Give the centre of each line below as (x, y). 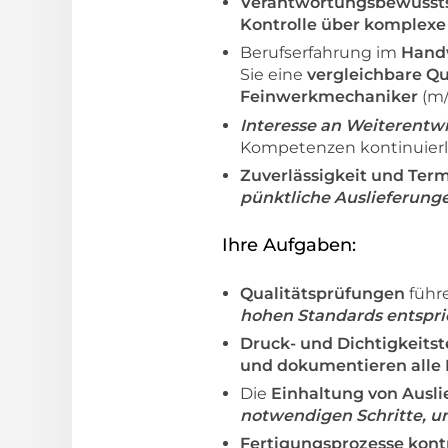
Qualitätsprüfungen (324, 293)
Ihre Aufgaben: (289, 244)
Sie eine (273, 75)
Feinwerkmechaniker (329, 97)
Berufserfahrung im (320, 53)
